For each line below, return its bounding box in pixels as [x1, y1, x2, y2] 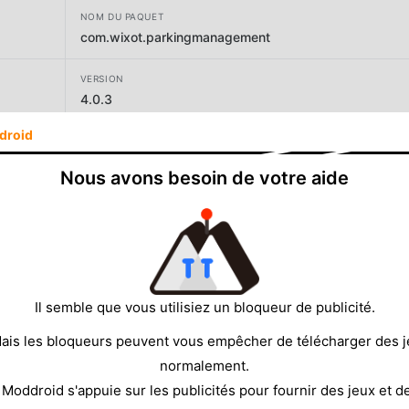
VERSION [79, 72, 124, 84]
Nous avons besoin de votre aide [60, 167, 349, 190]
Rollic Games [79, 153, 157, 170]
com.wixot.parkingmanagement [79, 28, 270, 45]
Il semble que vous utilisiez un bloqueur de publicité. [34, 298, 375, 316]
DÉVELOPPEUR [79, 135, 152, 147]
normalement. [160, 356, 249, 374]
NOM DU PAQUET [79, 10, 164, 22]
